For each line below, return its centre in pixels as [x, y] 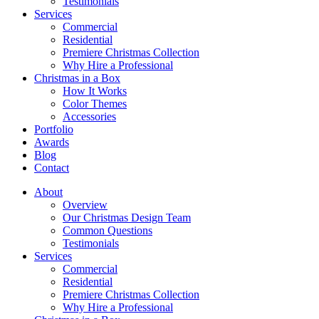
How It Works [95, 91]
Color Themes [95, 104]
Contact [52, 168]
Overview [85, 205]
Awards [52, 142]
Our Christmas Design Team [127, 218]
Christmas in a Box [77, 78]
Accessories [89, 116]
